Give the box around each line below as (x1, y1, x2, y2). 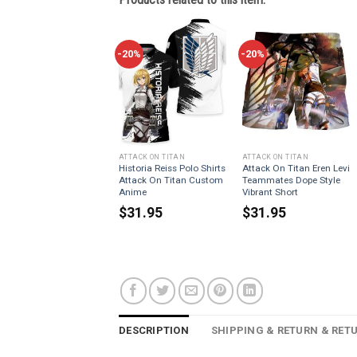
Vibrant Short (241, 186, 298, 198)
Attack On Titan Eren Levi (241, 163, 350, 175)
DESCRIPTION (119, 324, 189, 337)
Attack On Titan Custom (118, 175, 223, 186)
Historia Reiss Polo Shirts (118, 163, 226, 175)
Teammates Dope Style (241, 175, 340, 186)
